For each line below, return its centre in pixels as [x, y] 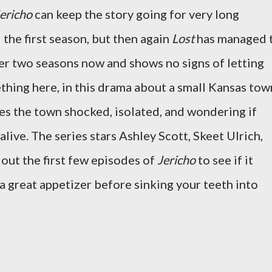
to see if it [224, 160]
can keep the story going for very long [136, 14]
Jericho [176, 160]
